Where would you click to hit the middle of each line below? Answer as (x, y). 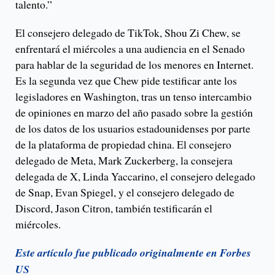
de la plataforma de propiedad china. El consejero (123, 145)
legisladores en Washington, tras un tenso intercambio (134, 97)
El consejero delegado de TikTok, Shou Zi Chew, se (128, 33)
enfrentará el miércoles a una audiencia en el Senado (130, 49)
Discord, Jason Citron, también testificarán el (114, 208)
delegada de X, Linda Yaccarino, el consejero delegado (135, 176)
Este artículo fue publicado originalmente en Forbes (133, 253)
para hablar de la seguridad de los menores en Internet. (134, 65)
